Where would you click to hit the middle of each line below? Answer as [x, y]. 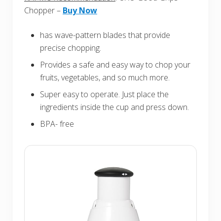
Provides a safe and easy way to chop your [115, 64]
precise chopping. [71, 48]
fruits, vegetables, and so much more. [105, 77]
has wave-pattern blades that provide [105, 35]
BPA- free [57, 124]
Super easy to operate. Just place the [104, 94]
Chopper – [43, 10]
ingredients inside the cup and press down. [114, 107]
